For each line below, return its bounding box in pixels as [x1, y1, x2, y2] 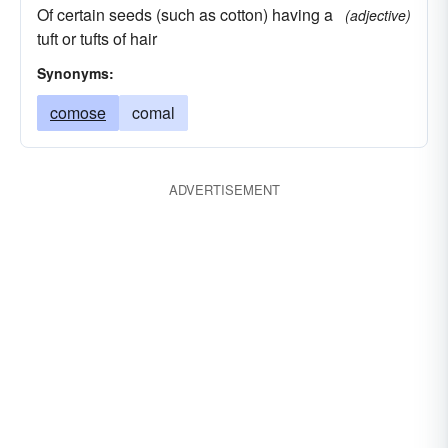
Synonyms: [37, 63, 114, 83]
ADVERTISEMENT [168, 180, 280, 199]
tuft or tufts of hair [37, 27, 157, 50]
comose [50, 101, 106, 124]
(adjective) [345, 5, 411, 25]
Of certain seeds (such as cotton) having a [37, 3, 333, 26]
